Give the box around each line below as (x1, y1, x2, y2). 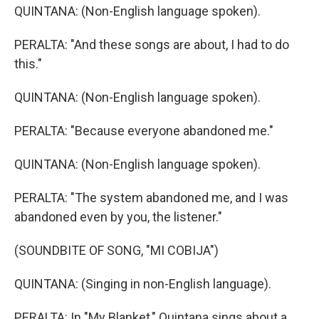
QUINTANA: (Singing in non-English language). (14, 276, 271, 291)
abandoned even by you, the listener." (14, 209, 222, 224)
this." (14, 56, 42, 71)
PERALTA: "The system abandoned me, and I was (14, 190, 288, 205)
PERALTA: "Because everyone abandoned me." (14, 123, 273, 138)
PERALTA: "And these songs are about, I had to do (14, 37, 289, 52)
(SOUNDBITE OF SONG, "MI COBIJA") (14, 243, 219, 258)
